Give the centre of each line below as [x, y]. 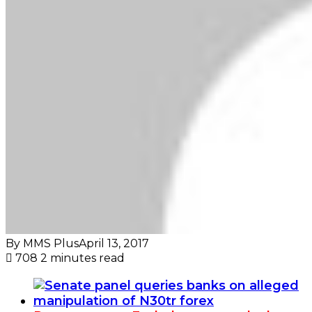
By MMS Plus [42, 243]
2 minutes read [83, 258]
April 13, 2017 [114, 243]
